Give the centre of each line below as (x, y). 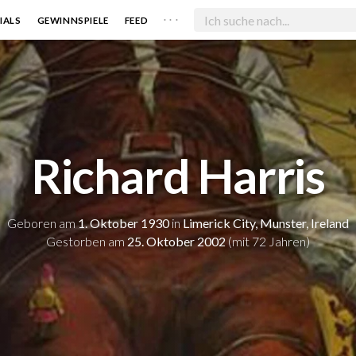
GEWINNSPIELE (73, 20)
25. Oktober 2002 (176, 242)
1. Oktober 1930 (124, 223)
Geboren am (43, 223)
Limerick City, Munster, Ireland (266, 223)
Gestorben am (87, 242)
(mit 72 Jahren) (268, 242)
